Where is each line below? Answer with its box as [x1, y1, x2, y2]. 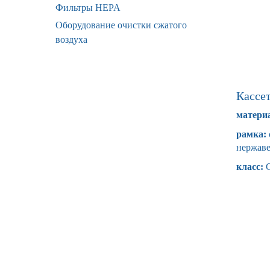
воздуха [55, 34, 87, 45]
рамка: [236, 129, 266, 139]
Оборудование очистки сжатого [55, 20, 187, 30]
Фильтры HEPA [55, 2, 121, 13]
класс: [236, 162, 263, 172]
